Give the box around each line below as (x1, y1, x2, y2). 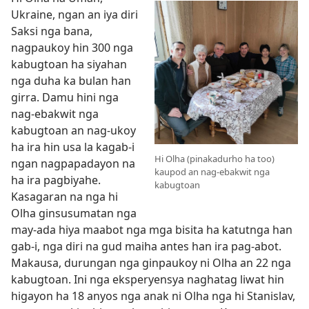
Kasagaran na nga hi (11, 189, 118, 204)
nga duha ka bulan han (11, 73, 131, 88)
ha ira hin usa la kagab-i (11, 139, 134, 154)
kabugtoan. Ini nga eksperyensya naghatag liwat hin (11, 272, 284, 287)
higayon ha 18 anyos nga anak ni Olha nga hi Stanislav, (11, 288, 295, 303)
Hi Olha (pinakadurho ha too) (154, 152, 275, 165)
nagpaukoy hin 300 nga (11, 40, 133, 55)
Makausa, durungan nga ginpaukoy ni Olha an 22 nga (11, 255, 291, 270)
